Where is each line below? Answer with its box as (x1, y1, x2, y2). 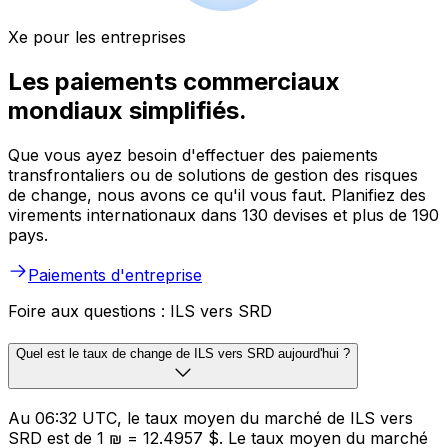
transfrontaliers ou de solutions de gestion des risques (8, 165, 418, 186)
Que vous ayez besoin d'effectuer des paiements (8, 145, 378, 166)
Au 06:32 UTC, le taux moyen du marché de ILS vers (8, 407, 413, 428)
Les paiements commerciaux (8, 67, 340, 97)
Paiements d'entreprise (28, 265, 202, 286)
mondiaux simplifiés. (8, 96, 247, 126)
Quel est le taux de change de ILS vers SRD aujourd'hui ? (16, 345, 350, 361)
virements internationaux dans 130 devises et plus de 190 (8, 205, 439, 226)
